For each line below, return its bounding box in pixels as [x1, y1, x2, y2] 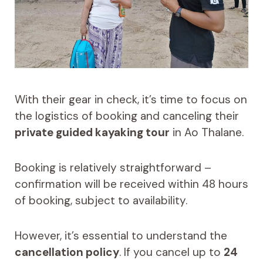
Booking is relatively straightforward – [14, 160, 211, 176]
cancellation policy [14, 245, 119, 260]
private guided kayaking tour [14, 125, 170, 140]
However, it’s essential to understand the [14, 228, 227, 244]
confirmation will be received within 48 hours [14, 177, 248, 192]
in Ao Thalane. [169, 125, 244, 140]
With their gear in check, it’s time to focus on [14, 92, 247, 107]
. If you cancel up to [119, 245, 224, 260]
